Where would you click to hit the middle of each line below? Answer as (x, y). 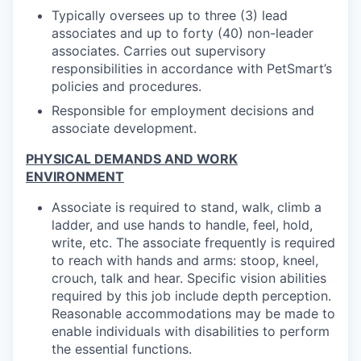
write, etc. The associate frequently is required (193, 243)
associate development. (124, 128)
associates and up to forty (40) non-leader (183, 33)
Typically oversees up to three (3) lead (170, 15)
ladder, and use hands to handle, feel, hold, (182, 225)
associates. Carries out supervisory (159, 51)
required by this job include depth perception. (191, 296)
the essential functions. (122, 349)
